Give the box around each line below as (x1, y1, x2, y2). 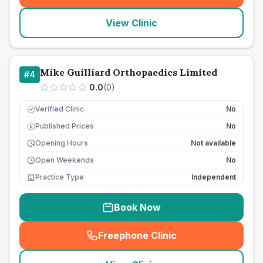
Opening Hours (35, 139, 88, 147)
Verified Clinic (35, 104, 84, 113)
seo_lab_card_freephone (134, 235, 251, 248)
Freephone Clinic (98, 230, 177, 241)
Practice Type (35, 173, 84, 181)
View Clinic (106, 17, 157, 29)
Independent (191, 173, 236, 181)
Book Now (114, 201, 161, 213)
